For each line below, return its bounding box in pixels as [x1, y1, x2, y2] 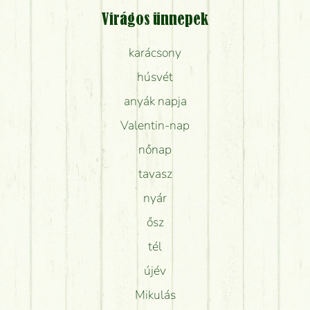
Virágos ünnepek [102, 12, 208, 28]
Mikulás [134, 286, 176, 303]
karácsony [129, 44, 181, 61]
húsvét [137, 68, 173, 85]
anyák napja [123, 92, 187, 109]
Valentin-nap [120, 116, 190, 134]
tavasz [138, 165, 172, 182]
